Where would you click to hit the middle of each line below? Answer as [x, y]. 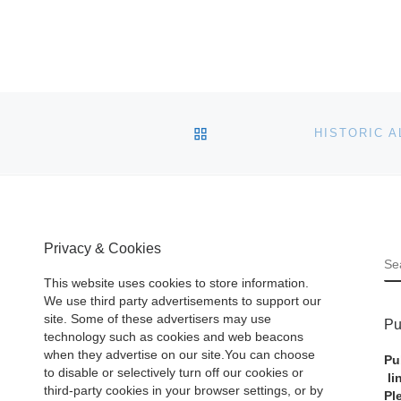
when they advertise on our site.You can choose [179, 355]
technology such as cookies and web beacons [174, 337]
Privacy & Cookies [102, 248]
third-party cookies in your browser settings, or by [183, 391]
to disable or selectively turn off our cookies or [174, 373]
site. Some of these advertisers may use [158, 320]
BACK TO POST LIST [285, 131]
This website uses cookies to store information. [176, 284]
